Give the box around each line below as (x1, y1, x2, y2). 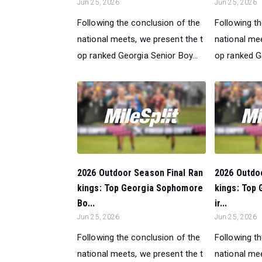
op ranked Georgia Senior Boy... (77, 50, 198, 61)
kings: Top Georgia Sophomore (77, 182, 203, 194)
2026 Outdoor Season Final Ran (77, 167, 203, 178)
